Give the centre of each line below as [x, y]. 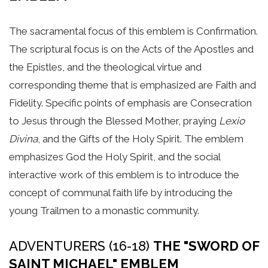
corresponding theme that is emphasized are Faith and [133, 85]
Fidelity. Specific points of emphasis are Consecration [130, 103]
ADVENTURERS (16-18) [81, 246]
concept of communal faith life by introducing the [121, 192]
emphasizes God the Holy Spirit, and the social [115, 156]
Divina [23, 138]
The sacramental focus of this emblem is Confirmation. [133, 31]
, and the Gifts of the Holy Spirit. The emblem [141, 138]
